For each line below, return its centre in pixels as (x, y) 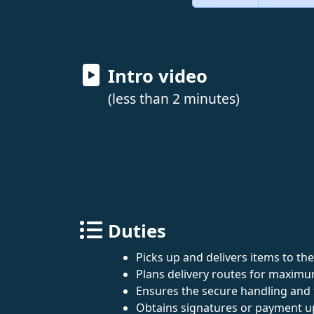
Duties (137, 231)
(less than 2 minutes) (174, 98)
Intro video (158, 76)
